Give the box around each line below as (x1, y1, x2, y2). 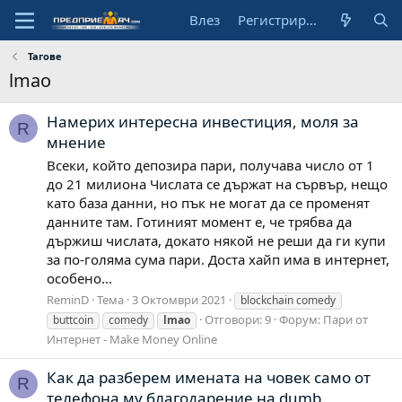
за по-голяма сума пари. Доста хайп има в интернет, (47, 250, 389, 269)
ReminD (47, 291, 89, 308)
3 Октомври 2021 (132, 291, 226, 308)
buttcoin (53, 311, 93, 328)
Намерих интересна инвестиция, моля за (47, 111, 359, 133)
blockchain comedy (240, 292, 336, 308)
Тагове (27, 49, 62, 63)
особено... (47, 269, 112, 288)
